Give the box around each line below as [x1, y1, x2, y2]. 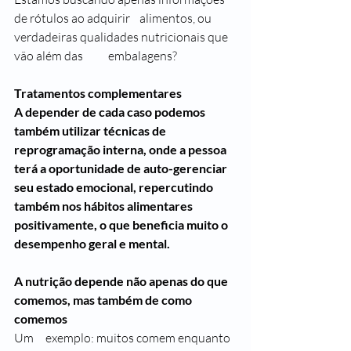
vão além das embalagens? [108, 48, 177, 64]
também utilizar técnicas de [14, 123, 168, 139]
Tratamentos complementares [14, 85, 182, 101]
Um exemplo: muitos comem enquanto [14, 330, 36, 346]
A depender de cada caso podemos [14, 104, 208, 120]
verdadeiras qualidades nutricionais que [14, 29, 230, 45]
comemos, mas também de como [14, 292, 194, 308]
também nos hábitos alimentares [14, 198, 195, 214]
